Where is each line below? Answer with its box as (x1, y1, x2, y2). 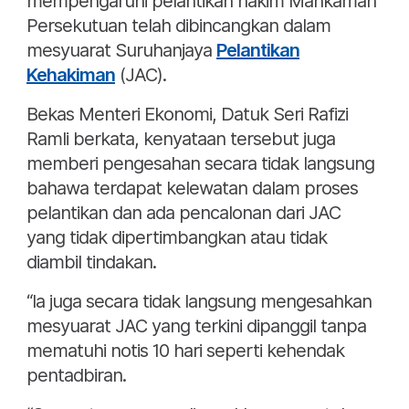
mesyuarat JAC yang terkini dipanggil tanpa (26, 315, 366, 338)
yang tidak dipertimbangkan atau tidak (26, 226, 327, 249)
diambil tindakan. (26, 251, 156, 274)
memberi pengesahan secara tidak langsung (26, 152, 374, 175)
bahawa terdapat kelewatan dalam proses (26, 177, 358, 200)
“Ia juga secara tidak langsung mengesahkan (26, 290, 372, 313)
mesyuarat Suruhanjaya (26, 39, 216, 62)
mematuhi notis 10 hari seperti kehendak (26, 340, 344, 362)
